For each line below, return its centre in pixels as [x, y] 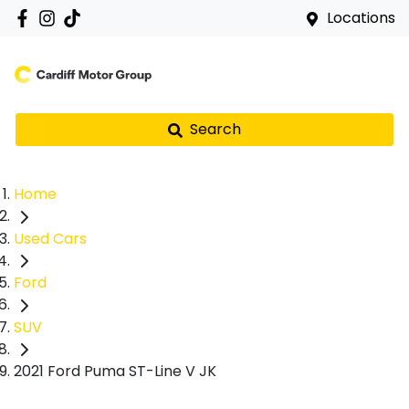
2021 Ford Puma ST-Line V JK [115, 372]
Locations [361, 18]
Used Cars [50, 238]
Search [215, 129]
